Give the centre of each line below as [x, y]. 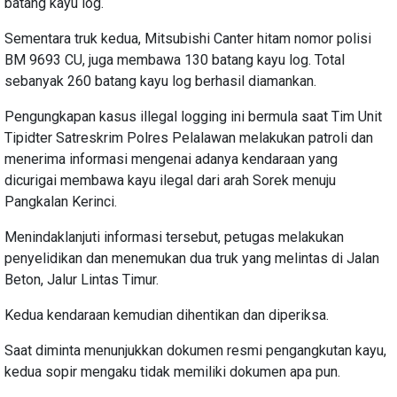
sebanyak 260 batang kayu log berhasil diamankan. [160, 81]
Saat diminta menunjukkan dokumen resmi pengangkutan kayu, [195, 350]
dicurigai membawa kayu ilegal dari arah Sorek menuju [170, 180]
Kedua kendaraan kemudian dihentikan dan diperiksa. [167, 315]
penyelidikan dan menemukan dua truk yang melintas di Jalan [192, 258]
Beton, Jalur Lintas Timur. [82, 279]
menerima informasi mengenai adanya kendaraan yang [171, 159]
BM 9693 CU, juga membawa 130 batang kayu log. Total [175, 59]
